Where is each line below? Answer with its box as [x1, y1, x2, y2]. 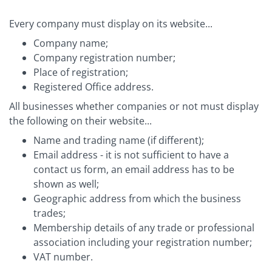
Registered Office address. [33, 80, 154, 94]
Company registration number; [33, 51, 175, 65]
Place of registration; [33, 66, 128, 80]
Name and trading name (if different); [33, 134, 204, 148]
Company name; [33, 36, 108, 50]
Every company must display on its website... [9, 17, 212, 31]
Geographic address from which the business [33, 192, 241, 206]
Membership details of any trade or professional [33, 221, 254, 235]
